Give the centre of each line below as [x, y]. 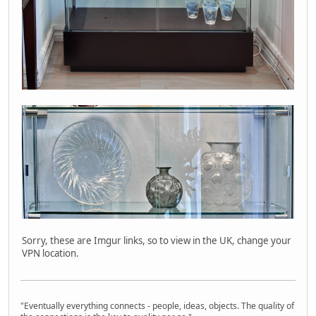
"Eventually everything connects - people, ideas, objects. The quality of [157, 306]
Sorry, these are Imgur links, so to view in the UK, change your [157, 240]
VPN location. [50, 253]
